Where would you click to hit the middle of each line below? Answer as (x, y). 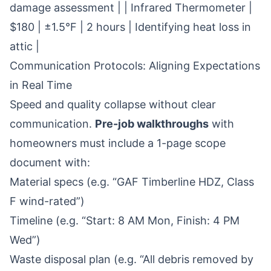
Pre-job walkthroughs (152, 124)
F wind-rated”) (47, 201)
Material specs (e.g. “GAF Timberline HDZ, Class (132, 182)
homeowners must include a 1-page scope (118, 143)
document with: (50, 162)
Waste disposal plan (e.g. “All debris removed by (132, 259)
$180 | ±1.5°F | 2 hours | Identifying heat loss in (130, 27)
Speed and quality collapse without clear (113, 104)
